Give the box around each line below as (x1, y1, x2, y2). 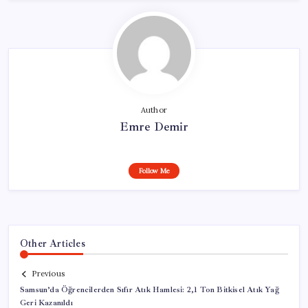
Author (140, 104, 168, 115)
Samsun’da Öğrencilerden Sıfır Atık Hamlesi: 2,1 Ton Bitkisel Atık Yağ (20, 285, 279, 296)
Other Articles (20, 236, 85, 250)
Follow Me (138, 166, 170, 175)
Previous (32, 269, 65, 279)
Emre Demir (119, 118, 189, 134)
